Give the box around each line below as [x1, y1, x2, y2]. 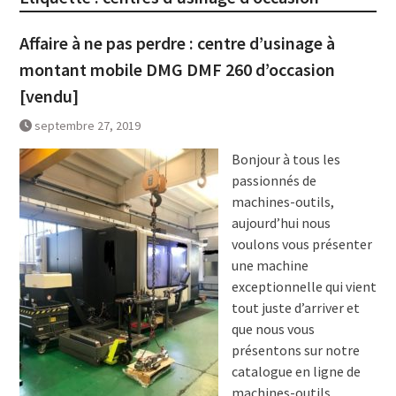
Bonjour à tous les [231, 150, 340, 169]
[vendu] [19, 85, 79, 108]
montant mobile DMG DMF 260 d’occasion [19, 58, 335, 81]
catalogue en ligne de [231, 362, 361, 381]
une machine [231, 256, 308, 275]
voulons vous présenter [231, 235, 372, 254]
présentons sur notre [231, 341, 360, 360]
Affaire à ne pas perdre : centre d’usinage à [19, 32, 335, 55]
